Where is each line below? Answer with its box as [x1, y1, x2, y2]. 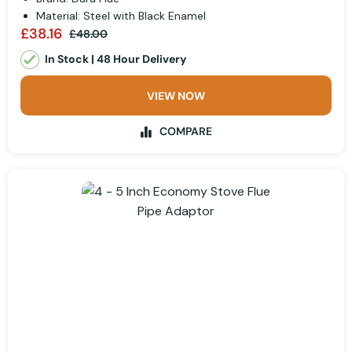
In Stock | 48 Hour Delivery [45, 51, 186, 66]
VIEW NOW [147, 89, 205, 104]
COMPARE [159, 124, 212, 139]
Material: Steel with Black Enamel [36, 8, 206, 23]
